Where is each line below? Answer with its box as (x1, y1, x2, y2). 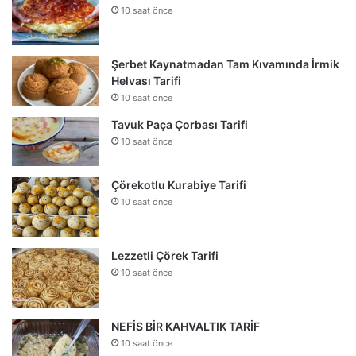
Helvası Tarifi (111, 73, 181, 87)
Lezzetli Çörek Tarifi (111, 248, 219, 262)
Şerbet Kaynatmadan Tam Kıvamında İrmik (111, 56, 339, 71)
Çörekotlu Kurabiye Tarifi (111, 177, 246, 192)
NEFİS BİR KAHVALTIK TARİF (111, 319, 260, 333)
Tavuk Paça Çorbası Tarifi (111, 117, 248, 131)
